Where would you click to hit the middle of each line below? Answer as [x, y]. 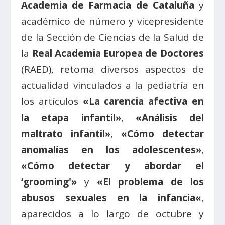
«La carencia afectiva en [143, 102]
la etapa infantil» [71, 118]
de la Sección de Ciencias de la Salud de [113, 37]
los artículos [52, 102]
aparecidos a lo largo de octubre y [113, 214]
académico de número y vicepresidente [113, 21]
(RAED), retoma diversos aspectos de [113, 70]
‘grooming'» [53, 182]
